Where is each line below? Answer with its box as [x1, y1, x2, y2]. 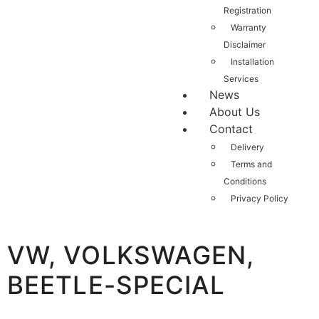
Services [224, 73, 258, 85]
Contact [209, 122, 253, 137]
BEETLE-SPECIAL [7, 270, 226, 300]
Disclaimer [224, 39, 266, 51]
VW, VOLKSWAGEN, [7, 240, 255, 271]
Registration [224, 5, 271, 16]
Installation [231, 56, 274, 68]
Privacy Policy [231, 193, 288, 204]
